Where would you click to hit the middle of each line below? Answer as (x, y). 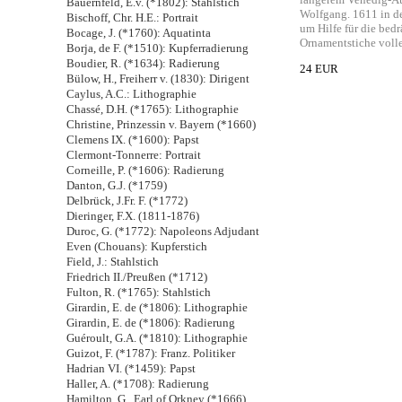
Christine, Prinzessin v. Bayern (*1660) (161, 124)
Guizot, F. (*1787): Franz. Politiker (151, 353)
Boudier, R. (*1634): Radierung (143, 63)
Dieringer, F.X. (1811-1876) (133, 216)
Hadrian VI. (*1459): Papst (131, 368)
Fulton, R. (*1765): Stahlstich (139, 292)
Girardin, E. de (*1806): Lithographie (157, 307)
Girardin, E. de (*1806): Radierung (151, 323)
